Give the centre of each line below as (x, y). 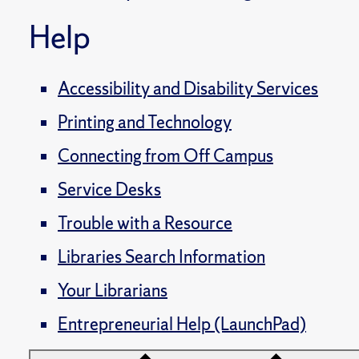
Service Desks (109, 190)
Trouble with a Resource (145, 223)
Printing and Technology (145, 122)
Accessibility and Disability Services (188, 89)
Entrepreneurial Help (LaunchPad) (182, 324)
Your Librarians (113, 290)
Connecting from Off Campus (165, 156)
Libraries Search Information (161, 257)
